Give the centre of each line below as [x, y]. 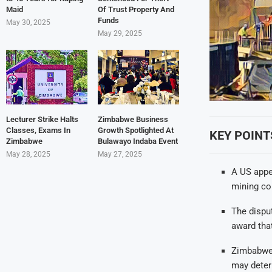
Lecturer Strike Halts [42, 119]
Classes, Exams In [38, 130]
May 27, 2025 [120, 154]
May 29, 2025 [120, 34]
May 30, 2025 [28, 23]
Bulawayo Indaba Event [138, 141]
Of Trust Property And [136, 10]
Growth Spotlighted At [135, 130]
